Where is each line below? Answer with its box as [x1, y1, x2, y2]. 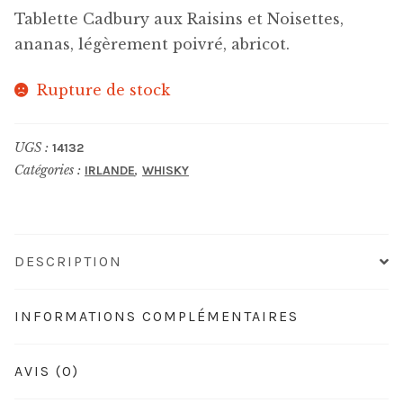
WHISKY [142, 162, 189, 178]
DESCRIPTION [14, 252, 122, 270]
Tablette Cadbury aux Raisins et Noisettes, [14, 10, 344, 29]
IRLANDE [85, 162, 135, 178]
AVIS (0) [14, 362, 79, 380]
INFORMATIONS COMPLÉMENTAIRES [14, 307, 299, 325]
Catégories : [14, 161, 85, 178]
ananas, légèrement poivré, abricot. [14, 35, 290, 54]
